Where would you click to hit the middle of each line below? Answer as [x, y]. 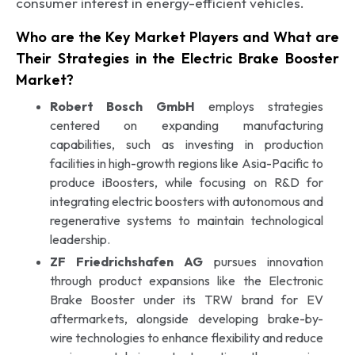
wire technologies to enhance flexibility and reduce [186, 337]
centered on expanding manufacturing [186, 125]
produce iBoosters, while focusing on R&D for [186, 182]
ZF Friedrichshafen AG [126, 261]
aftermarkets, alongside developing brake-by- [186, 318]
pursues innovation [263, 261]
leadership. [80, 239]
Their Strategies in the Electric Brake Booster [177, 58]
